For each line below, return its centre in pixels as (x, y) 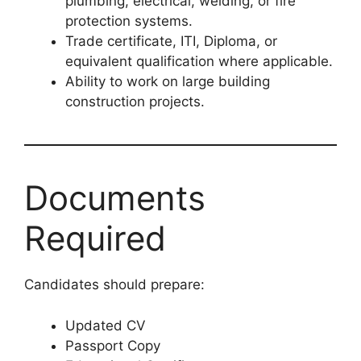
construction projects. (135, 102)
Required (95, 239)
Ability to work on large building (168, 82)
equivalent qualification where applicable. (199, 62)
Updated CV (106, 325)
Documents (115, 198)
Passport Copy (113, 345)
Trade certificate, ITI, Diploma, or (171, 41)
